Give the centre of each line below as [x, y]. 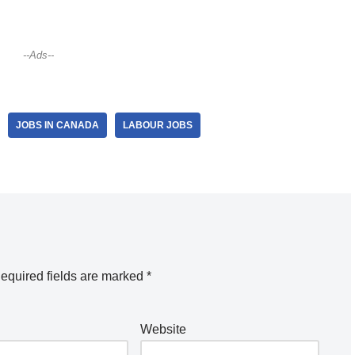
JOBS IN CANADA [57, 126]
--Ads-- [38, 55]
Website [163, 330]
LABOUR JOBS [158, 126]
